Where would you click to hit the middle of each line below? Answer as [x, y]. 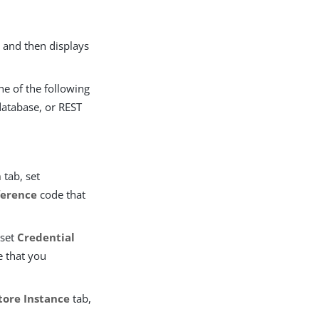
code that [62, 194]
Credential [46, 237]
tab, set [21, 176]
